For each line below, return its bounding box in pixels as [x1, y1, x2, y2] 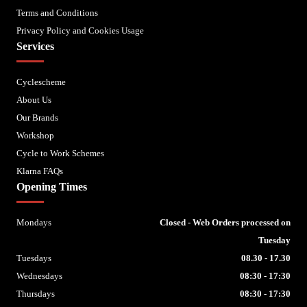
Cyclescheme [16, 76, 66, 87]
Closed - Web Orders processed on [159, 217, 291, 228]
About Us [16, 94, 51, 105]
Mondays [16, 217, 51, 228]
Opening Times [16, 180, 87, 193]
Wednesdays [16, 270, 62, 281]
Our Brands [16, 112, 58, 123]
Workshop [16, 130, 54, 140]
